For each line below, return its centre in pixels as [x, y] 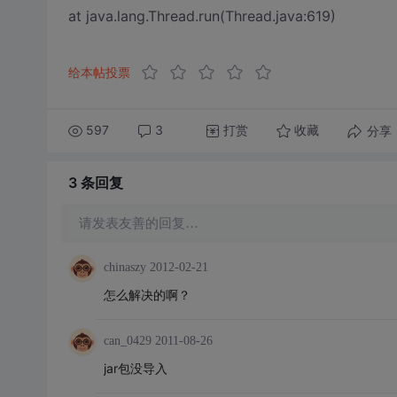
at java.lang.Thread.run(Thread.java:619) [202, 16]
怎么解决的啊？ [147, 294]
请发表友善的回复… [138, 223]
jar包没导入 [135, 368]
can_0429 [127, 340]
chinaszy [125, 267]
